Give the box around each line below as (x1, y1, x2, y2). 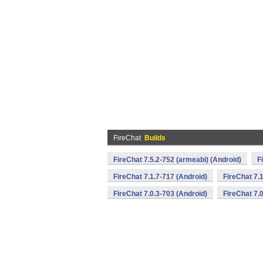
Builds (144, 134, 166, 142)
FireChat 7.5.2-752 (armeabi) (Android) (113, 156, 241, 164)
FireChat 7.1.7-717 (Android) (113, 173, 207, 181)
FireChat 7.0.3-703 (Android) (113, 190, 207, 198)
